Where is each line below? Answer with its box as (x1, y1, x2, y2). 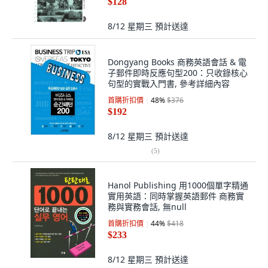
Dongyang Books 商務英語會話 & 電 (108, 56, 246, 68)
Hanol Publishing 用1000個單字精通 (108, 179, 248, 191)
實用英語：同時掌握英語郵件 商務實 (108, 190, 244, 202)
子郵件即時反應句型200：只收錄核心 (108, 67, 248, 78)
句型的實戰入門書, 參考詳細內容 (108, 78, 230, 89)
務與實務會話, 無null (108, 201, 187, 212)
